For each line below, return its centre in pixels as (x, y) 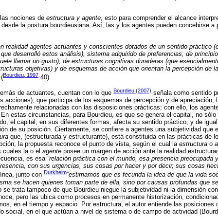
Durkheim (55, 173)
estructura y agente (73, 18)
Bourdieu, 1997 (21, 75)
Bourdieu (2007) (132, 91)
